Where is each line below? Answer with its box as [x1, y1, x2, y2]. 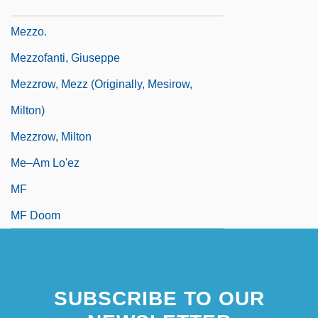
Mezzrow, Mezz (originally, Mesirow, [11, 77, 192, 90]
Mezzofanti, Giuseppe [11, 51, 120, 64]
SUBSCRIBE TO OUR [53, 287, 265, 309]
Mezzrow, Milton [11, 130, 92, 143]
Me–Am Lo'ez [11, 156, 79, 169]
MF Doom [11, 209, 60, 221]
